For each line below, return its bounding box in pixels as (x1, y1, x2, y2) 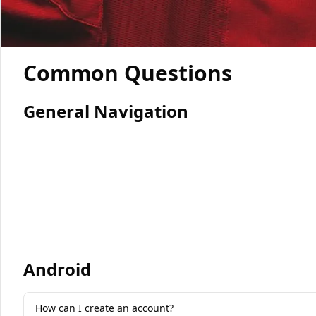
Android (23, 257, 91, 281)
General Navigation (23, 99, 188, 123)
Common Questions (23, 59, 232, 87)
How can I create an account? (35, 301, 174, 315)
